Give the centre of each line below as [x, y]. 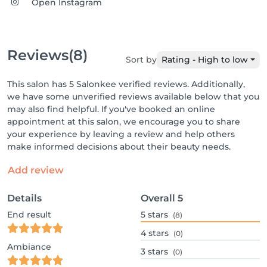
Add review [36, 170]
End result [29, 215]
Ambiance [29, 247]
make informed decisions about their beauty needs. [119, 147]
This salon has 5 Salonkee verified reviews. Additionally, [126, 84]
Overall [158, 198]
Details [24, 198]
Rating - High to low [205, 60]
